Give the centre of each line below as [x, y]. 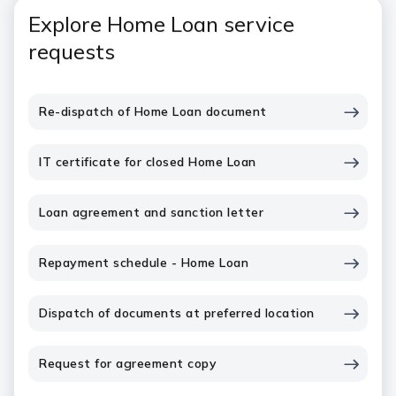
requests [72, 51]
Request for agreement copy [128, 363]
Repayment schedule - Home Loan [144, 263]
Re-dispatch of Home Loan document [153, 111]
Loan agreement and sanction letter [151, 212]
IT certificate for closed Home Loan [148, 162]
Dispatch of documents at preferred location [177, 313]
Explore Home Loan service [161, 24]
